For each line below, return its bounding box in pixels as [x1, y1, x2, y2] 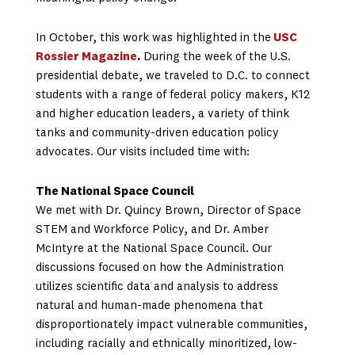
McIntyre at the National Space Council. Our [35, 243, 272, 256]
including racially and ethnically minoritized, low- [35, 338, 297, 351]
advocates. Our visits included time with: [35, 146, 250, 158]
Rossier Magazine [35, 51, 137, 63]
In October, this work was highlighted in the [35, 32, 271, 44]
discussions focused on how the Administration [35, 262, 284, 275]
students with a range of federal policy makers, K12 [35, 89, 310, 101]
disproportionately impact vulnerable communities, [35, 319, 307, 332]
